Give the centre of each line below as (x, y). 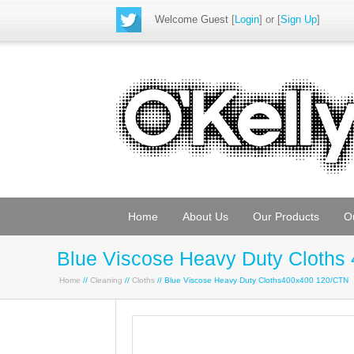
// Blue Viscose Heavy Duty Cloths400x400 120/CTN (252, 280)
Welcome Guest (192, 19)
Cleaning (106, 280)
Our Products (286, 217)
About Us (205, 217)
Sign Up (299, 19)
